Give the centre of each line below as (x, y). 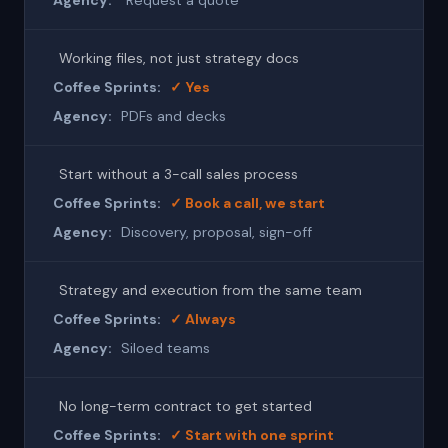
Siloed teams (165, 348)
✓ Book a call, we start (247, 203)
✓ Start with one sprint (252, 435)
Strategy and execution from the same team (210, 290)
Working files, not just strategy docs (179, 58)
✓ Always (203, 319)
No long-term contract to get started (185, 406)
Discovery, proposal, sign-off (216, 232)
